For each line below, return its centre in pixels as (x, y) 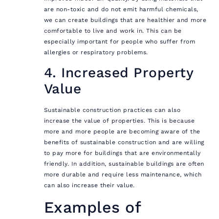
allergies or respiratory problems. (96, 52)
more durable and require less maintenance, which (123, 175)
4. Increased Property (119, 73)
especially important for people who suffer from (120, 41)
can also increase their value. (89, 186)
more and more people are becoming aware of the (122, 132)
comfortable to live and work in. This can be (113, 31)
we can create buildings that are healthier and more (125, 20)
